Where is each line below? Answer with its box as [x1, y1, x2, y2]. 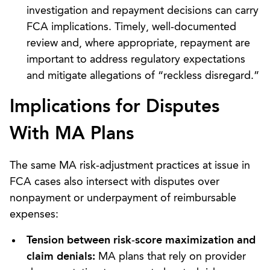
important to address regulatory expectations [27, 54, 245, 65]
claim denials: [27, 251, 95, 262]
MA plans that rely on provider [95, 251, 246, 262]
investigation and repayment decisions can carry [27, 5, 259, 16]
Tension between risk [27, 234, 131, 246]
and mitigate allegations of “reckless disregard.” [27, 70, 259, 81]
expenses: [10, 209, 58, 220]
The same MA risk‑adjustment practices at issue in [10, 160, 250, 171]
